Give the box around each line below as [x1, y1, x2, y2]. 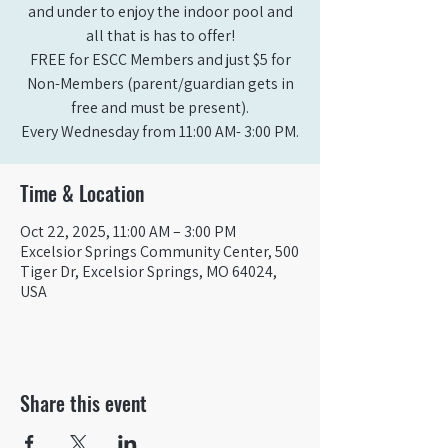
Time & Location [20, 178, 144, 208]
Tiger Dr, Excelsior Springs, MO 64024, [20, 261, 277, 282]
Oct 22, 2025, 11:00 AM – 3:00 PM [20, 221, 236, 242]
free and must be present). [71, 97, 249, 118]
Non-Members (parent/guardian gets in [26, 73, 294, 94]
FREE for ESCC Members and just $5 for [29, 49, 291, 70]
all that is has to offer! [85, 25, 235, 46]
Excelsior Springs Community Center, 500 [20, 241, 299, 262]
